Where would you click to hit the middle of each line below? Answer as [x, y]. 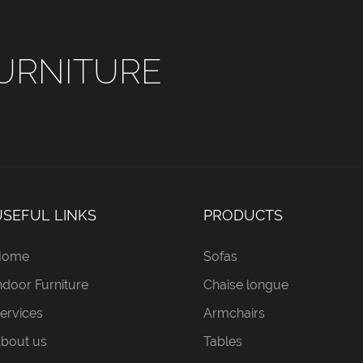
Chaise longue [246, 284]
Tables [222, 341]
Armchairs [234, 313]
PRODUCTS [243, 216]
